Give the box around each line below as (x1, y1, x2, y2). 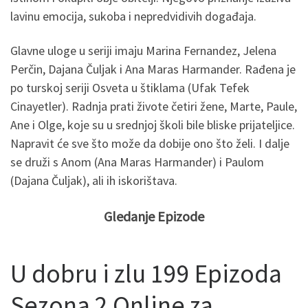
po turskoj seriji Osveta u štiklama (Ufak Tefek (10, 79, 250, 96)
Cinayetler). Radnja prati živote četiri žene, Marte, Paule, (10, 98, 297, 114)
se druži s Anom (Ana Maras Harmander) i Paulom (10, 153, 264, 170)
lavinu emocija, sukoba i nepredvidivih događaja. (10, 8, 256, 25)
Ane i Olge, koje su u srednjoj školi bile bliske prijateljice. (10, 116, 295, 133)
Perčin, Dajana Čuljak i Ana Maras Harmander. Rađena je (10, 60, 296, 77)
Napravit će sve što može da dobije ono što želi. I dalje (10, 135, 289, 151)
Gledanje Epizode (104, 207, 204, 225)
